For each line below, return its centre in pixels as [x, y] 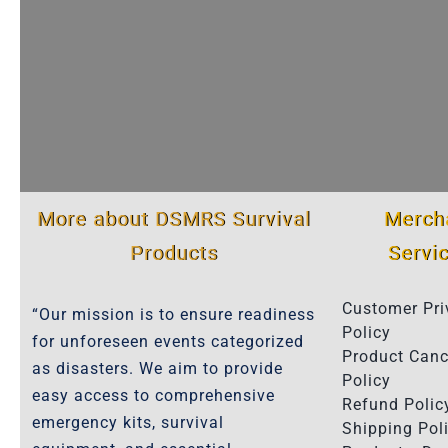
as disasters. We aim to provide [157, 368]
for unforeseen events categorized [167, 341]
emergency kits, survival [127, 422]
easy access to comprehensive [153, 395]
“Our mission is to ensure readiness [173, 314]
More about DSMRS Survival [173, 218]
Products [173, 252]
